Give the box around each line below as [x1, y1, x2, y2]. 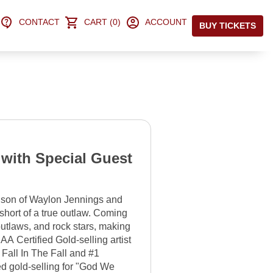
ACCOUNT [145, 17, 187, 27]
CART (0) [84, 17, 121, 27]
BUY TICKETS [199, 20, 256, 30]
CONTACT [19, 17, 60, 27]
